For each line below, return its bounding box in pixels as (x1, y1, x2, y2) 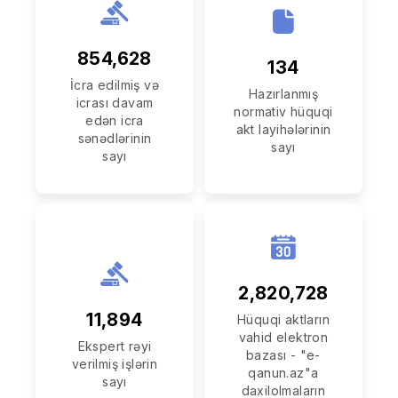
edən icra (85, 112, 144, 128)
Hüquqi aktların (236, 311, 330, 327)
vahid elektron (238, 329, 329, 345)
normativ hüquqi (234, 103, 333, 119)
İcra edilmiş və (69, 76, 159, 92)
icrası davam (76, 94, 154, 110)
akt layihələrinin (235, 121, 331, 137)
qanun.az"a (248, 364, 319, 380)
